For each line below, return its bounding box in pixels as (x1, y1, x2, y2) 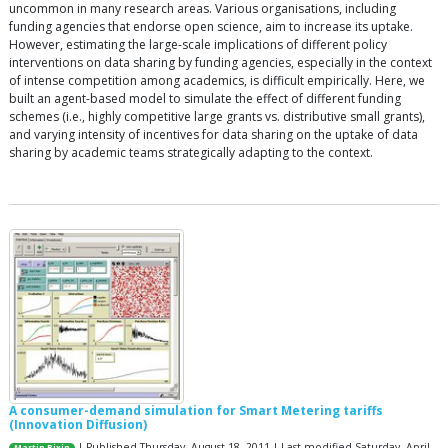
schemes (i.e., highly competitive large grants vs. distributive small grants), (9, 108, 425, 126)
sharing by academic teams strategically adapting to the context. (9, 144, 373, 162)
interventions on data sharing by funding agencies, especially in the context (9, 54, 432, 72)
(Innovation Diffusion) (9, 416, 147, 434)
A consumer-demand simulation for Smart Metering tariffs (9, 402, 383, 420)
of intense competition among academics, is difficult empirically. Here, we (9, 72, 425, 90)
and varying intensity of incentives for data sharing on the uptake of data (9, 126, 418, 144)
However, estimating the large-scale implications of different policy (9, 36, 387, 54)
